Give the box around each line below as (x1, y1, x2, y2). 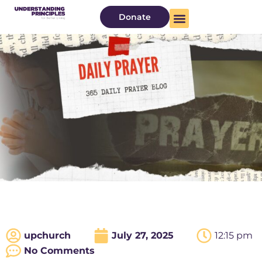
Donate (119, 12, 151, 22)
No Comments (24, 245, 95, 257)
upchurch (24, 230, 71, 242)
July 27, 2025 (112, 230, 174, 242)
